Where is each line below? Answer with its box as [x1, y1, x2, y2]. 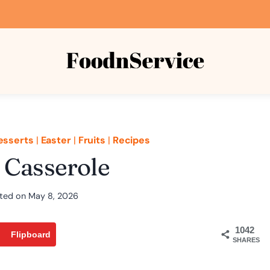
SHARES [232, 236, 260, 243]
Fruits [78, 133, 106, 146]
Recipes [112, 133, 151, 146]
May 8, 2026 [28, 190, 78, 201]
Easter [40, 133, 71, 146]
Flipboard [10, 229, 51, 239]
